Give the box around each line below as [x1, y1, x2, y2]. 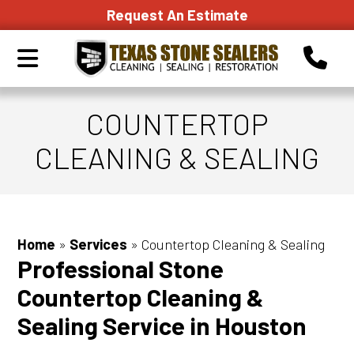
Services [70, 235, 128, 254]
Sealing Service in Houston [17, 311, 307, 341]
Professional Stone [17, 254, 224, 284]
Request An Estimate [106, 6, 248, 24]
